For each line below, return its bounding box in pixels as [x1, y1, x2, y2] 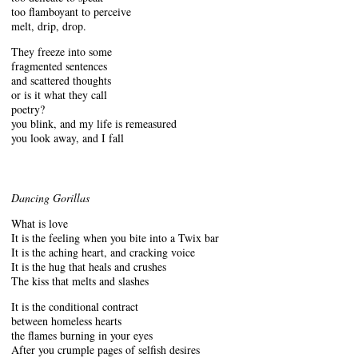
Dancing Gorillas [11, 189, 89, 205]
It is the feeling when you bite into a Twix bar [11, 229, 219, 245]
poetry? [11, 101, 45, 117]
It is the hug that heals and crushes [11, 258, 166, 274]
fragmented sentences [11, 58, 107, 74]
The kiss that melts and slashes [11, 272, 149, 288]
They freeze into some [11, 43, 112, 59]
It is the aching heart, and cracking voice [11, 244, 195, 260]
